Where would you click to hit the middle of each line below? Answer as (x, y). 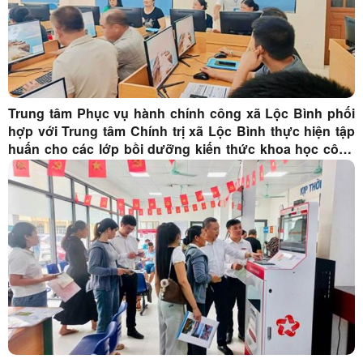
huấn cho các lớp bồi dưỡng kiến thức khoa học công (181, 148)
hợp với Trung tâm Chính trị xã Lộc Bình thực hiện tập (181, 130)
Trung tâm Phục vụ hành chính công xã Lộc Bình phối (181, 113)
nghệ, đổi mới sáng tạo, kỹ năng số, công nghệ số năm (181, 166)
